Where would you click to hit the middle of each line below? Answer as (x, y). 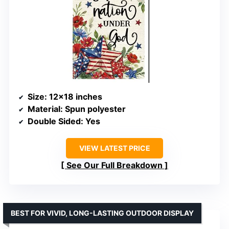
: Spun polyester (93, 109)
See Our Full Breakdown (114, 165)
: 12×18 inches (73, 97)
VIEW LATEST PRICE (114, 148)
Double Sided (54, 121)
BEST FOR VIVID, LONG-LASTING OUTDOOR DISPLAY (102, 213)
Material (44, 109)
